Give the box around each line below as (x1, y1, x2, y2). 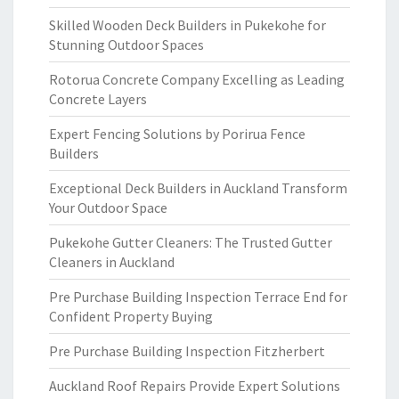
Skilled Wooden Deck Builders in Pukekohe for (49, 16, 326, 34)
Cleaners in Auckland (49, 253, 175, 271)
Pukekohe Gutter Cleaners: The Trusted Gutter (49, 233, 332, 251)
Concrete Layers (49, 90, 147, 108)
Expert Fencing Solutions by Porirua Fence (49, 125, 305, 142)
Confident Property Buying (49, 307, 213, 325)
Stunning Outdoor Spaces (49, 36, 204, 53)
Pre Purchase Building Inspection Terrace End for (49, 288, 347, 305)
